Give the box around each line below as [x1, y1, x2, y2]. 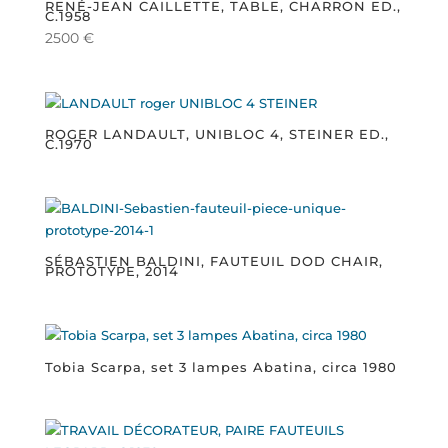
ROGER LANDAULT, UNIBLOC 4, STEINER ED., [44, 126, 389, 143]
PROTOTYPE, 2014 [44, 263, 179, 280]
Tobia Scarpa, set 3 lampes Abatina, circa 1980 [44, 358, 397, 375]
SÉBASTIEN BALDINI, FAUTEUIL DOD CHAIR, [44, 253, 383, 270]
